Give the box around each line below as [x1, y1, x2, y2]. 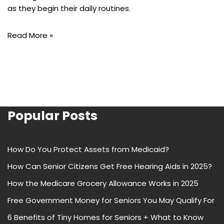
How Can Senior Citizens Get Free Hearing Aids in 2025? [7, 161, 212, 172]
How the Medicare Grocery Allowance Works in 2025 [7, 178, 198, 189]
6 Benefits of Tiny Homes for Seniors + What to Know [7, 212, 203, 223]
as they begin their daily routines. [7, 3, 130, 14]
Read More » [7, 30, 53, 41]
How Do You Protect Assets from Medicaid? [7, 144, 169, 155]
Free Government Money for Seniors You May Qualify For [7, 195, 214, 206]
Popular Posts [7, 107, 97, 125]
